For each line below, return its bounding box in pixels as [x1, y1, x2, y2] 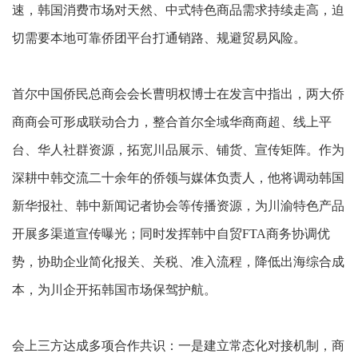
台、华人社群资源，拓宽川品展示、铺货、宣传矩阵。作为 [12, 143, 344, 157]
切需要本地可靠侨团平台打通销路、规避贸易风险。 [12, 31, 306, 46]
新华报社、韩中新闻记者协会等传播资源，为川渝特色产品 [12, 199, 344, 213]
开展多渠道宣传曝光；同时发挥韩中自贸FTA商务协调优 [12, 227, 330, 241]
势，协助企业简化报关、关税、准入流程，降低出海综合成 [12, 255, 344, 269]
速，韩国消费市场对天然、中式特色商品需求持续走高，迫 [12, 3, 344, 18]
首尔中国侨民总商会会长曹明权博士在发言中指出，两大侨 [12, 87, 344, 101]
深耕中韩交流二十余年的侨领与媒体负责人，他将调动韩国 [12, 171, 344, 185]
